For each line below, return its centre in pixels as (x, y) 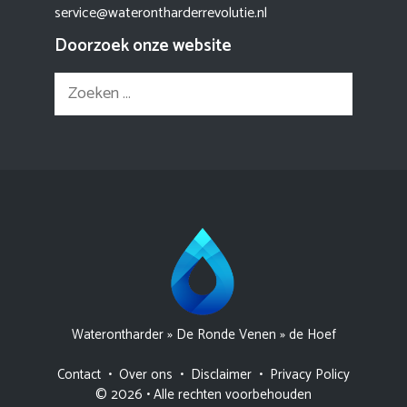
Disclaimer (221, 374)
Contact (79, 374)
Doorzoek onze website (143, 46)
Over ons (146, 374)
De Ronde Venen (226, 334)
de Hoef (312, 334)
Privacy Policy (310, 374)
